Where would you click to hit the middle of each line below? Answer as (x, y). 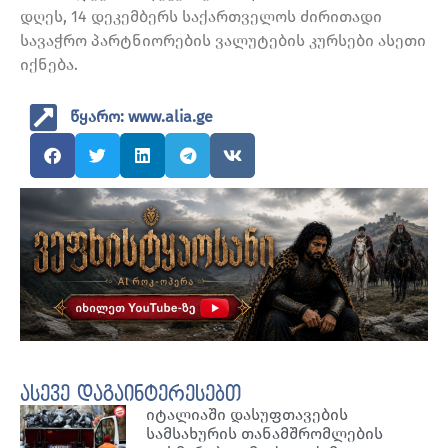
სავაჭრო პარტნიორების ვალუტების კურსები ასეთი (223, 41)
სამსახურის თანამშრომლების (265, 433)
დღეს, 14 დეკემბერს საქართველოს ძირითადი (201, 17)
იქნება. (49, 65)
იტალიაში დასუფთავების (247, 414)
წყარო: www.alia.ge (141, 117)
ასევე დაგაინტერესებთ (130, 394)
